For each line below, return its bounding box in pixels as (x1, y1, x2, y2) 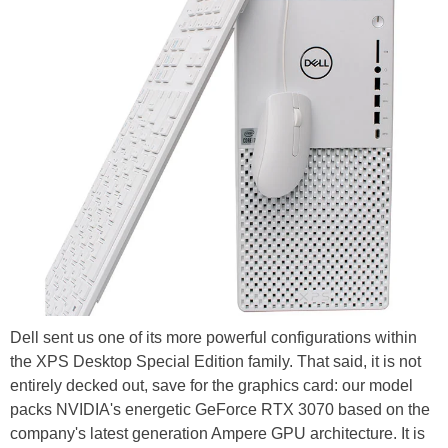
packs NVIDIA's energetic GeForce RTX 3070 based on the (10, 401, 430, 419)
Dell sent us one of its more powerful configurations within (10, 329, 417, 347)
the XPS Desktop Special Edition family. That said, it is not (10, 353, 421, 371)
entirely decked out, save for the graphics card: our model (10, 377, 413, 395)
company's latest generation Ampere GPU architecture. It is (10, 425, 425, 443)
